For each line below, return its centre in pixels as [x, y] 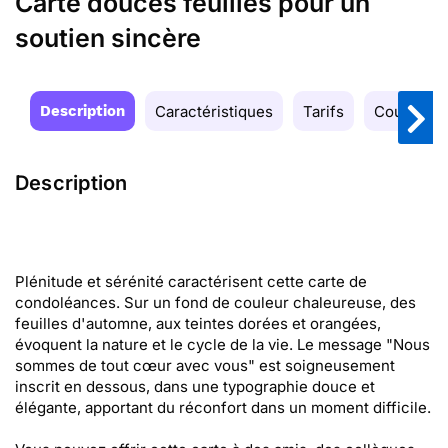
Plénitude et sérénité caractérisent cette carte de [191, 281]
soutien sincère [108, 38]
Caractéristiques [214, 111]
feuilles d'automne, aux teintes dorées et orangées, [198, 323]
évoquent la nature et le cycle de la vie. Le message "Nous [222, 344]
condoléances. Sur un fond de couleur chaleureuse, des [215, 302]
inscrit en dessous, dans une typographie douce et [195, 386]
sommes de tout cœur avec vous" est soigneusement [205, 365]
